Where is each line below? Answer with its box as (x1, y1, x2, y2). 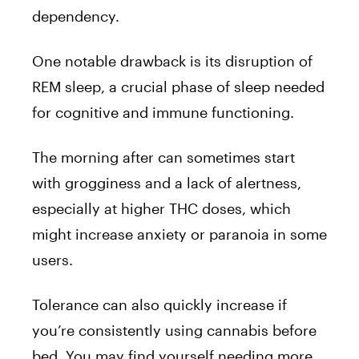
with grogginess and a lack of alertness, (32, 174, 301, 192)
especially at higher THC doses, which (32, 200, 291, 218)
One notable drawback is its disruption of (32, 52, 313, 71)
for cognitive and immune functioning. (32, 103, 294, 122)
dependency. (32, 7, 119, 26)
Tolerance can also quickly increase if (32, 296, 287, 314)
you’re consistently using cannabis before (32, 321, 317, 340)
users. (32, 251, 73, 269)
